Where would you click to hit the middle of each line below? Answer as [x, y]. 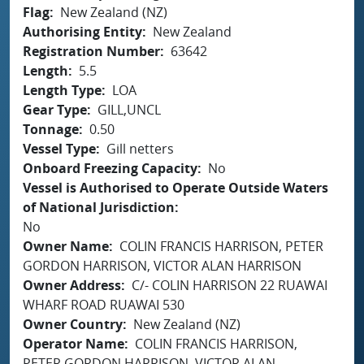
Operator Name [74, 343]
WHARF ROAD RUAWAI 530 [104, 304]
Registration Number [91, 51]
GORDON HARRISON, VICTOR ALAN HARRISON [162, 265]
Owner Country [73, 324]
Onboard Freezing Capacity [110, 168]
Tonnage [51, 129]
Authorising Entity [82, 31]
